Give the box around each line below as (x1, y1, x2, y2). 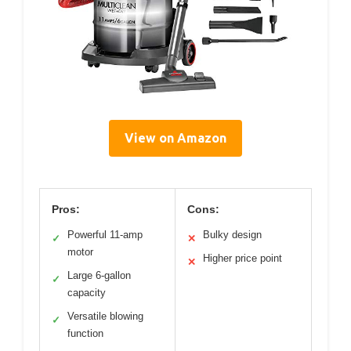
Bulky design (203, 228, 262, 241)
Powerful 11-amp (67, 228, 143, 241)
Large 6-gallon (67, 269, 131, 281)
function (67, 327, 103, 339)
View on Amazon (125, 130, 226, 145)
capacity (67, 286, 106, 299)
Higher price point (203, 251, 282, 264)
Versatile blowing (67, 309, 143, 322)
